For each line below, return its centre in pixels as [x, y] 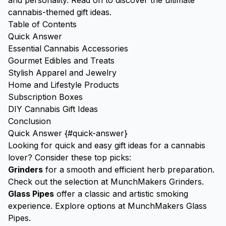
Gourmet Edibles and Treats [61, 61]
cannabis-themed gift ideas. [60, 12]
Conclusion [30, 121]
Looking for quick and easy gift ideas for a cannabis [107, 145]
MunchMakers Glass [167, 206]
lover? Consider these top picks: [70, 157]
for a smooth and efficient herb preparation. [129, 169]
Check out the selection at [59, 182]
